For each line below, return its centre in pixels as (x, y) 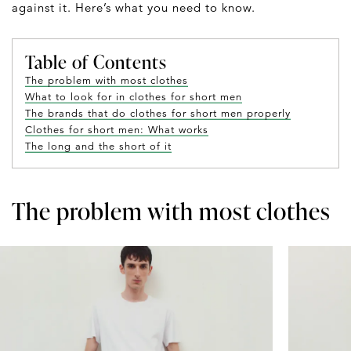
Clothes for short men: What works (117, 130)
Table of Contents (96, 62)
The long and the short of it (98, 146)
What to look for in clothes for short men (134, 97)
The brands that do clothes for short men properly (158, 113)
